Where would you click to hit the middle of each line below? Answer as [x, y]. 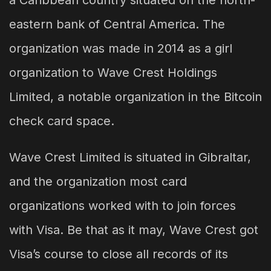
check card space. [62, 121]
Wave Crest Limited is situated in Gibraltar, [130, 158]
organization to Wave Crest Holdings [113, 73]
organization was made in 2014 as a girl [121, 49]
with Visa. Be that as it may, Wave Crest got [134, 230]
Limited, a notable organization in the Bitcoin [135, 97]
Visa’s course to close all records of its [119, 254]
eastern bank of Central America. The [117, 24]
